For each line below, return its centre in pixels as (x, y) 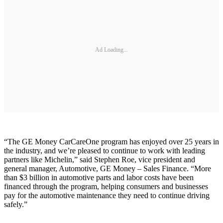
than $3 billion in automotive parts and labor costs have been (99, 177)
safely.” (16, 204)
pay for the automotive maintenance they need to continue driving (107, 195)
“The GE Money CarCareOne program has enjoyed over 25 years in (111, 141)
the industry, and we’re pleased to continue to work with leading (105, 150)
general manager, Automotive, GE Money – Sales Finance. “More (108, 168)
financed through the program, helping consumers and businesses (106, 186)
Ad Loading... (111, 50)
